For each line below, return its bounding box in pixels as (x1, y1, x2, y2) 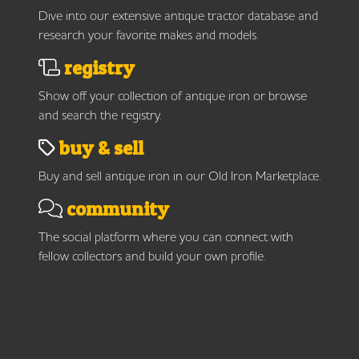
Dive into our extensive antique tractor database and (38, 7, 318, 24)
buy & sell (55, 136, 143, 160)
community (63, 197, 169, 221)
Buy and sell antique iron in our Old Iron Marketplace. (38, 167, 321, 184)
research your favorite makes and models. (38, 26, 258, 43)
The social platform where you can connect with (38, 228, 293, 245)
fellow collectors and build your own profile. (38, 248, 265, 264)
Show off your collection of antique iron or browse (38, 87, 307, 104)
